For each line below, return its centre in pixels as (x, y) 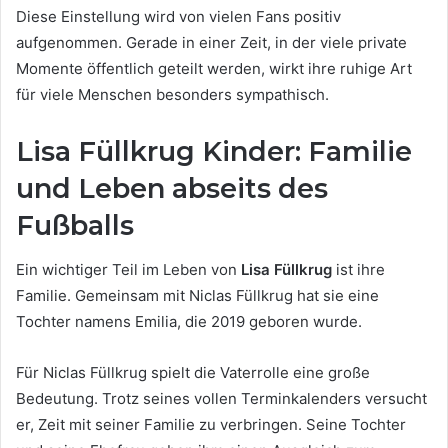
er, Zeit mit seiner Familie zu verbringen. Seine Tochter (211, 425)
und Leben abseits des (172, 188)
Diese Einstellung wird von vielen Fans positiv (178, 16)
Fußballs (75, 225)
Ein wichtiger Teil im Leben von (128, 270)
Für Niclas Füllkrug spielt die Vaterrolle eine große (193, 373)
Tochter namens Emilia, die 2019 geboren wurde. (189, 322)
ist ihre (358, 270)
